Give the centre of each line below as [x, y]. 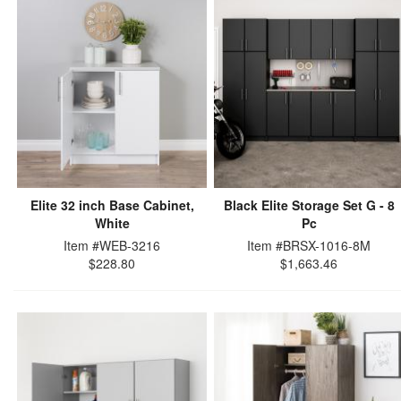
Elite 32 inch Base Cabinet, [112, 205]
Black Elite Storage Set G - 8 [309, 205]
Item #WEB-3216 [112, 245]
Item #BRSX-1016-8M [309, 245]
